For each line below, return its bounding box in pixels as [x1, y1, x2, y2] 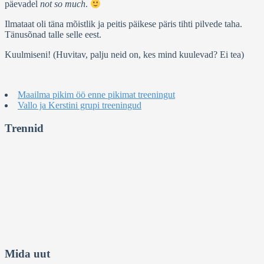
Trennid [5, 121, 44, 134]
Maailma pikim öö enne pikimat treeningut [18, 90, 175, 100]
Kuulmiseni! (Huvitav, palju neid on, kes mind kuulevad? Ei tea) [5, 49, 244, 60]
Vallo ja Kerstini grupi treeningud [18, 100, 141, 111]
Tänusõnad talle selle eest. [5, 29, 101, 40]
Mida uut [5, 247, 50, 260]
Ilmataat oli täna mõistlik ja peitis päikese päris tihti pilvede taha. [5, 19, 242, 29]
